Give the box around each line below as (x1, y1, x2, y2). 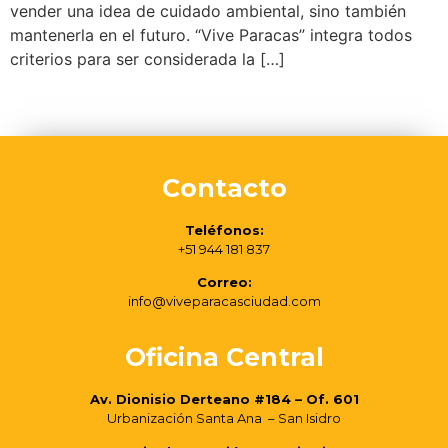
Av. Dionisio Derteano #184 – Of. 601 (89, 391, 359, 408)
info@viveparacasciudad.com (127, 292, 321, 309)
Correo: (196, 273, 252, 290)
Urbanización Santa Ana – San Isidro (107, 410, 341, 427)
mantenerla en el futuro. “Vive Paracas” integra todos (10, 25, 412, 46)
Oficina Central (124, 342, 324, 373)
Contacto (161, 172, 287, 203)
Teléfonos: (184, 221, 264, 238)
